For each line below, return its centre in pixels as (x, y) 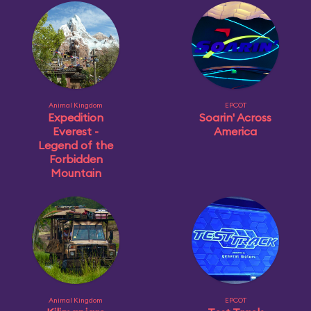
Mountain (76, 173)
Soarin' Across (235, 117)
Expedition (76, 117)
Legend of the (76, 145)
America (235, 131)
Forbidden (76, 159)
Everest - (76, 131)
